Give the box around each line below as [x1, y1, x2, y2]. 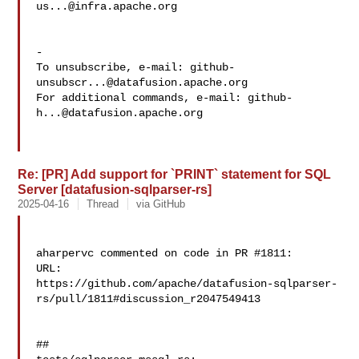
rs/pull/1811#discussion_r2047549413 [36, 292, 261, 305]
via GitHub [136, 198, 186, 210]
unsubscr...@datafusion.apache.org [36, 76, 248, 89]
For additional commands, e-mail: [36, 91, 248, 104]
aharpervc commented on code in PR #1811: [36, 247, 293, 260]
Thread [87, 198, 119, 210]
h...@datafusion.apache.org [36, 107, 204, 119]
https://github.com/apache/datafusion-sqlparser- [36, 277, 338, 290]
